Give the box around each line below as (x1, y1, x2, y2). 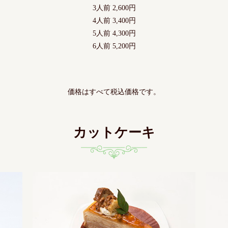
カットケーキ (73, 125, 155, 140)
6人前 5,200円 (92, 42, 136, 50)
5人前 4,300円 (92, 29, 136, 37)
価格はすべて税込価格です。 (68, 88, 160, 96)
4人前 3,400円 (92, 16, 136, 24)
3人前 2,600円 (92, 4, 136, 12)
